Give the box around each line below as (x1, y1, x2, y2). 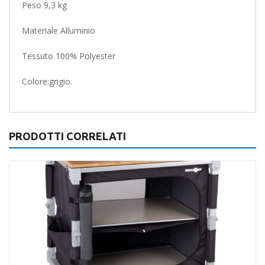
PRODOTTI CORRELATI (9, 130, 126, 142)
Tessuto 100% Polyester (22, 50, 115, 62)
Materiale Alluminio (22, 25, 95, 36)
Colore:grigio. (22, 76, 72, 87)
